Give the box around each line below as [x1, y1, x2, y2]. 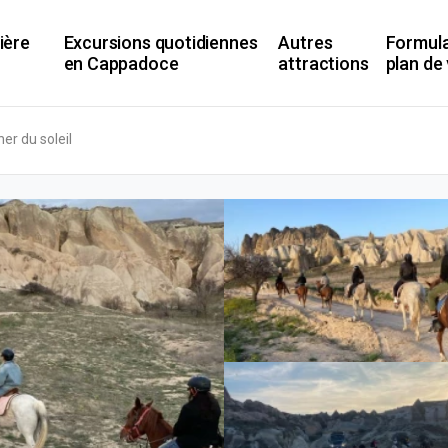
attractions [278, 53, 369, 74]
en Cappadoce [63, 53, 179, 74]
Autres [278, 32, 333, 53]
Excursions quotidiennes [63, 32, 258, 53]
